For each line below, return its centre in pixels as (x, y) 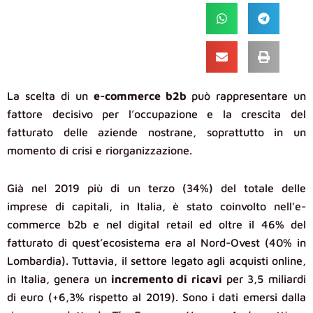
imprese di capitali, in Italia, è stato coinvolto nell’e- (156, 206)
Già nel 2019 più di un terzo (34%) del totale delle (156, 188)
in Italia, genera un (57, 279)
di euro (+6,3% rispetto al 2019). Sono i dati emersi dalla (156, 297)
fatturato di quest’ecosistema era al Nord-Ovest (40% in (156, 243)
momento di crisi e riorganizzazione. (100, 151)
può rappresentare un (249, 96)
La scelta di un (50, 96)
